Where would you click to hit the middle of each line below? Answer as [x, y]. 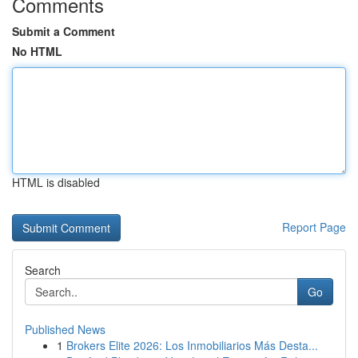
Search [43, 270]
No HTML [37, 51]
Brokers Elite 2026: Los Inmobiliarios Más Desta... [192, 345]
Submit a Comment [64, 31]
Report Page [314, 227]
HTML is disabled [56, 182]
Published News [65, 329]
